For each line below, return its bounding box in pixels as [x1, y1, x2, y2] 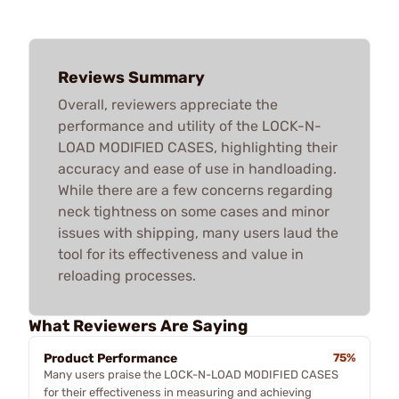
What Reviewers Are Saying [28, 315, 248, 336]
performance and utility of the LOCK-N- [58, 117, 322, 134]
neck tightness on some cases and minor [58, 202, 330, 220]
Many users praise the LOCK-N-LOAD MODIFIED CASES [44, 367, 338, 381]
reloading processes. [58, 266, 196, 284]
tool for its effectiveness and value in [58, 245, 304, 263]
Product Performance [44, 350, 177, 366]
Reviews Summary [58, 67, 205, 87]
